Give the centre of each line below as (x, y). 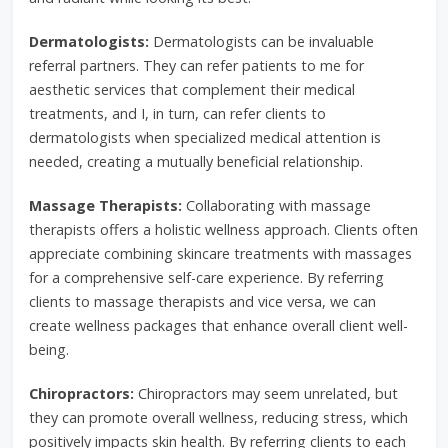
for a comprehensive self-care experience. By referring (206, 277)
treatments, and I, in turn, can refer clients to (177, 113)
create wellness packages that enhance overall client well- (218, 325)
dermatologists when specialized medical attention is (204, 137)
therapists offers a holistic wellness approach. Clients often (223, 229)
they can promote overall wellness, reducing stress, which (218, 417)
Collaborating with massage (276, 205)
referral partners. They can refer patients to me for (196, 65)
